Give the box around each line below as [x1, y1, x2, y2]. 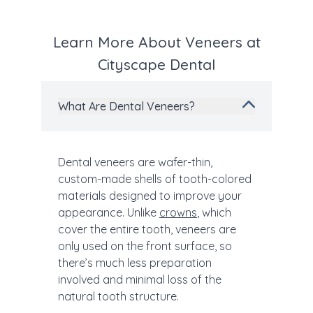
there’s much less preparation [58, 256, 212, 270]
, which [197, 205, 231, 220]
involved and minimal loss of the [58, 272, 221, 287]
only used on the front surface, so [58, 239, 232, 254]
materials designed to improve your [58, 189, 242, 203]
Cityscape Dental [98, 55, 215, 74]
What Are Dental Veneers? [58, 99, 195, 114]
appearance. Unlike [58, 205, 159, 220]
